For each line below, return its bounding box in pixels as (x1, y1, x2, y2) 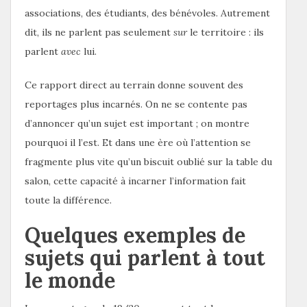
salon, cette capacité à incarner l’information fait (25, 174, 246, 187)
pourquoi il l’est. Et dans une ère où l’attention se (25, 136, 251, 149)
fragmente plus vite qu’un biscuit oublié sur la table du (25, 155, 272, 168)
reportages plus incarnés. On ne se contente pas (25, 97, 247, 110)
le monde (25, 267, 115, 293)
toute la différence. (25, 193, 112, 206)
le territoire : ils (187, 25, 264, 38)
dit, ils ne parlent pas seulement (25, 25, 173, 38)
